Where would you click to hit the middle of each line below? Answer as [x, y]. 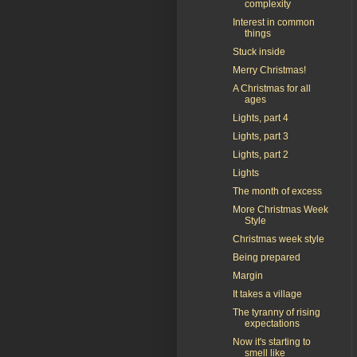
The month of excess [277, 191]
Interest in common [273, 22]
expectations [272, 323]
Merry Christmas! [269, 70]
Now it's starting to [271, 341]
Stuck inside [259, 51]
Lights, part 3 [260, 136]
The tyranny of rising [276, 312]
